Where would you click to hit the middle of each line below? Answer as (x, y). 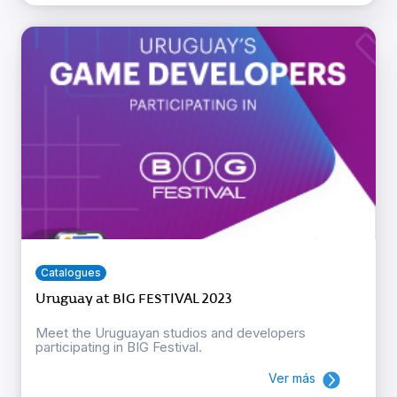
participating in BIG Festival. (119, 347)
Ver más (292, 378)
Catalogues (71, 273)
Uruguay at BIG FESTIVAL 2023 (134, 299)
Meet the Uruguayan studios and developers (171, 333)
